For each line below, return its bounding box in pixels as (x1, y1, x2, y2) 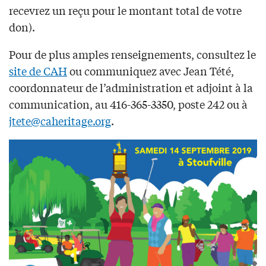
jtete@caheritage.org (9, 113, 111, 129)
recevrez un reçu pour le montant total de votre (9, 2, 242, 18)
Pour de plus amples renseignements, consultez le (9, 46, 256, 62)
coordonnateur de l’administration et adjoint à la (9, 80, 253, 96)
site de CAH (9, 63, 67, 79)
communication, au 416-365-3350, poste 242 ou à (9, 96, 248, 112)
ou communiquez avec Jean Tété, (67, 63, 234, 79)
